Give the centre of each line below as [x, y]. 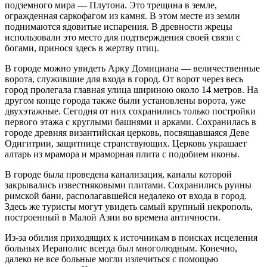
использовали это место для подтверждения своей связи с [122, 38]
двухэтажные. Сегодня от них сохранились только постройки [130, 111]
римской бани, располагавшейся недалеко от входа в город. [126, 196]
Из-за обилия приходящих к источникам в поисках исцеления [131, 238]
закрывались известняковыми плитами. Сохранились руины [128, 185]
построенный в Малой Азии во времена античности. [113, 218]
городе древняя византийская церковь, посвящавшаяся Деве [127, 133]
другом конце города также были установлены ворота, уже [125, 101]
